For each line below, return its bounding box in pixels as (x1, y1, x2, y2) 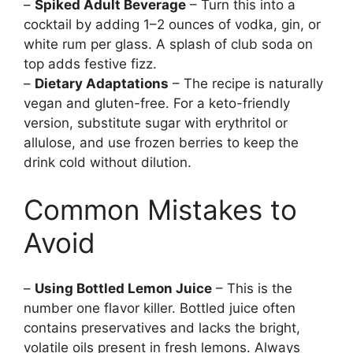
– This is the (212, 281, 292, 297)
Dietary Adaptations (35, 76, 169, 92)
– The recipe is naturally (169, 76, 323, 92)
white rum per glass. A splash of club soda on (24, 36, 313, 53)
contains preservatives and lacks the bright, (24, 320, 300, 336)
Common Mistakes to (24, 192, 297, 226)
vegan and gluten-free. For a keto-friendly (24, 95, 290, 112)
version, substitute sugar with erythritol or (24, 115, 288, 132)
